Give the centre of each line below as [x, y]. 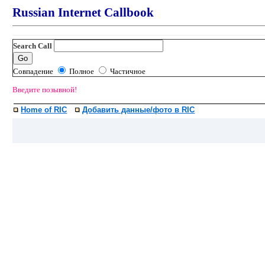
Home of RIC [44, 109]
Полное [82, 72]
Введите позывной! [45, 89]
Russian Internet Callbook [83, 12]
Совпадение [34, 72]
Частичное [127, 72]
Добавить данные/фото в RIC [139, 109]
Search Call [33, 46]
